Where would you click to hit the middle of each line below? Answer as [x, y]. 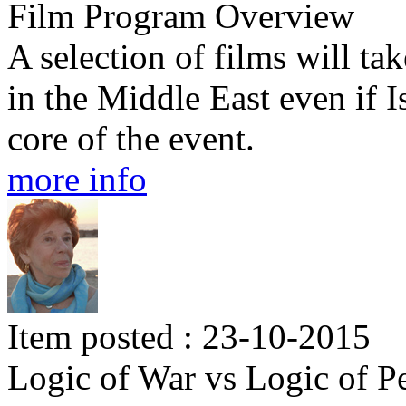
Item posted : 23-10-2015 [189, 337]
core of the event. [131, 138]
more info [77, 179]
